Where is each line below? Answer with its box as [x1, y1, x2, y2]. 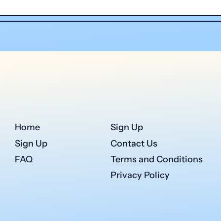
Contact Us [110, 138, 157, 149]
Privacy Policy [110, 170, 170, 181]
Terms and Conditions [110, 153, 203, 165]
